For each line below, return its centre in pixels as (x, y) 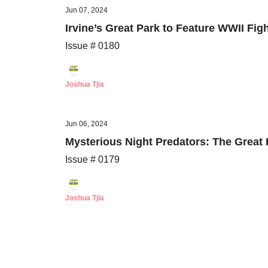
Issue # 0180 (92, 46)
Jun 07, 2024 (86, 10)
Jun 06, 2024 (86, 124)
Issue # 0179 (92, 159)
